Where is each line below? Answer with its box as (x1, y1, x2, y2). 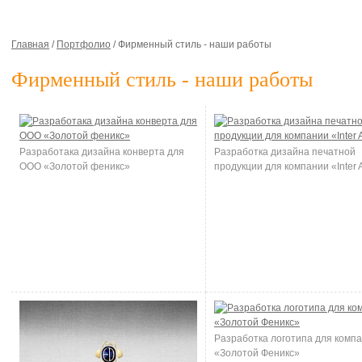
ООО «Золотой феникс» (19, 161, 130, 172)
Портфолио (57, 39, 111, 50)
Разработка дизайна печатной (214, 146, 356, 158)
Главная (11, 39, 49, 50)
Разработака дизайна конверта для (19, 146, 184, 158)
